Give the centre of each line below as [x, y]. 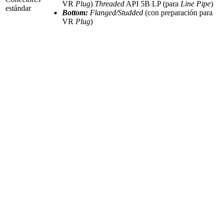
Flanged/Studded [116, 12]
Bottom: [75, 12]
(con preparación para [178, 12]
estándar [18, 8]
